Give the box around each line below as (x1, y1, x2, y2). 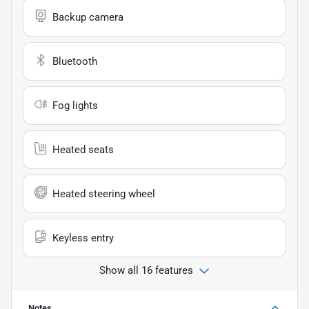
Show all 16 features (99, 263, 193, 277)
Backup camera (52, 10, 123, 23)
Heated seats (52, 143, 114, 156)
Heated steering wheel (52, 187, 155, 200)
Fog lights (52, 99, 98, 112)
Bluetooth (52, 54, 97, 68)
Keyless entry (52, 231, 114, 244)
